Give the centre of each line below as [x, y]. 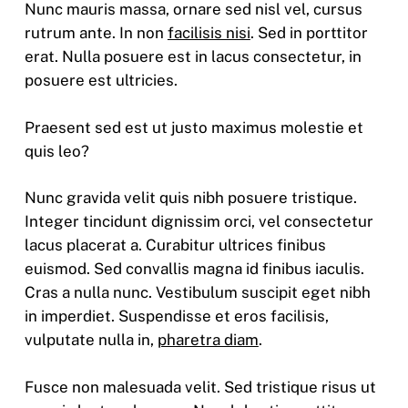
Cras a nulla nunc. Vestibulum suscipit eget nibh [197, 293]
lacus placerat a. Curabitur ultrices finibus [175, 245]
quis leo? [56, 151]
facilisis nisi [209, 33]
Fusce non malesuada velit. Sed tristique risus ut [200, 387]
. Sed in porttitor [309, 33]
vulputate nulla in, [91, 340]
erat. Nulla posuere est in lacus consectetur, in [193, 57]
